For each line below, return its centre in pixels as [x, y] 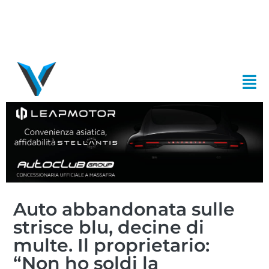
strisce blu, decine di [109, 227]
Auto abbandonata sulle [124, 209]
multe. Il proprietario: [112, 245]
